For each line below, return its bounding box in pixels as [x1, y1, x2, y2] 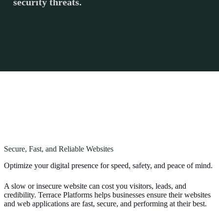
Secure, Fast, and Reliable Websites [4, 145, 113, 153]
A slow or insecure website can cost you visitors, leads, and [4, 182, 186, 191]
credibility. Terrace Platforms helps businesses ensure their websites [4, 191, 211, 199]
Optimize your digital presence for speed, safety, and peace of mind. [4, 161, 213, 170]
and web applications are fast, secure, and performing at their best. [4, 199, 207, 208]
